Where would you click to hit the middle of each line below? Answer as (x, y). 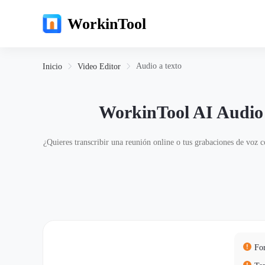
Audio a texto (159, 66)
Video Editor (99, 67)
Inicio (52, 67)
